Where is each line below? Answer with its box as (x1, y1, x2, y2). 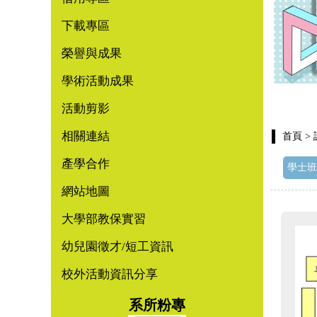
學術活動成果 (62, 74, 134, 88)
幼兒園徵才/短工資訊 (62, 240, 173, 253)
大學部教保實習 (62, 212, 146, 226)
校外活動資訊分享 (62, 267, 158, 281)
